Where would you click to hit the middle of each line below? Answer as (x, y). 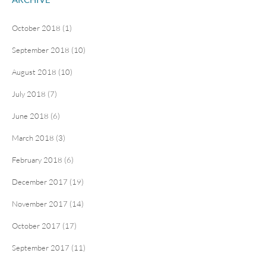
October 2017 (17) (44, 225)
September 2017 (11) (49, 247)
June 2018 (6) (36, 115)
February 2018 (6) (43, 159)
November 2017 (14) (48, 203)
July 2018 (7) (34, 94)
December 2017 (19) (48, 181)
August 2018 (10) (42, 72)
